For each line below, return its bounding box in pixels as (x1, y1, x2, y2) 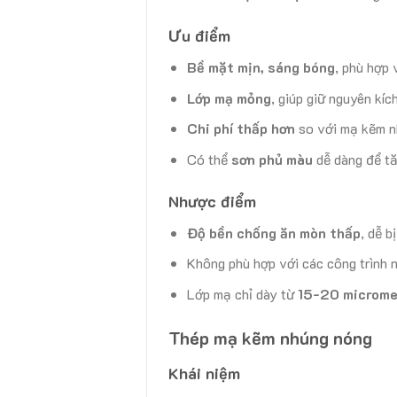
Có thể (186, 150, 231, 169)
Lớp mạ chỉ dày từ (186, 284, 298, 304)
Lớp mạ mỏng (186, 88, 271, 107)
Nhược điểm (168, 190, 257, 212)
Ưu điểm (168, 25, 231, 47)
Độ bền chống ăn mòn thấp (186, 222, 361, 242)
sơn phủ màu (230, 150, 313, 169)
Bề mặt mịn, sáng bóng (186, 58, 335, 77)
